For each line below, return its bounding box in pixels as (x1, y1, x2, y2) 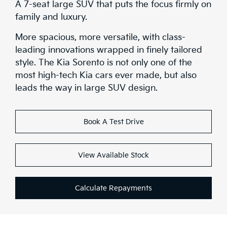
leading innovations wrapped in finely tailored (15, 45, 202, 55)
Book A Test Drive (83, 117, 144, 126)
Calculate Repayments (75, 183, 152, 193)
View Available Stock (78, 150, 149, 160)
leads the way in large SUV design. (15, 83, 158, 93)
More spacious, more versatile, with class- (15, 32, 185, 43)
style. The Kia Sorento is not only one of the (15, 57, 192, 68)
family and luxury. (15, 12, 87, 22)
